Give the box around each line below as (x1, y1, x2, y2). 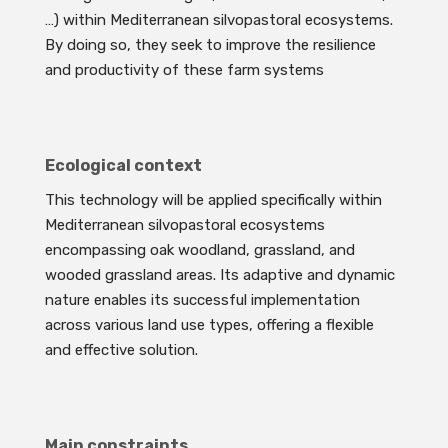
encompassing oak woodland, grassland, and (44, 241, 355, 260)
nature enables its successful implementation (44, 291, 360, 310)
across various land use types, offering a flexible (44, 316, 374, 335)
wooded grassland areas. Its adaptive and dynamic (44, 266, 395, 285)
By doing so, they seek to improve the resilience (44, 36, 376, 55)
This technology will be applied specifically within (44, 191, 382, 210)
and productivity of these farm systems (44, 61, 324, 80)
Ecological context (44, 156, 202, 176)
